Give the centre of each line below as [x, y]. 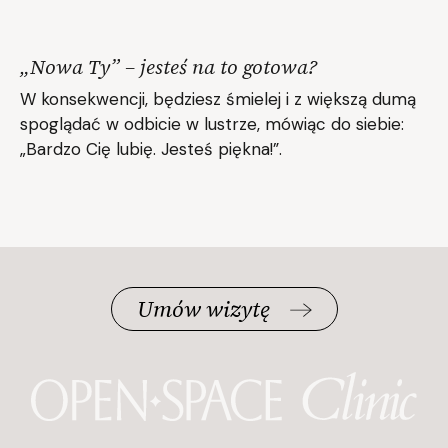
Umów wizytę [203, 308]
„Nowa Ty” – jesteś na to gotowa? [168, 67]
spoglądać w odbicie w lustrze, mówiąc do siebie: [212, 124]
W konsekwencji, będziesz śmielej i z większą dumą [218, 99]
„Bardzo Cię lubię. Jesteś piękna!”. [151, 149]
